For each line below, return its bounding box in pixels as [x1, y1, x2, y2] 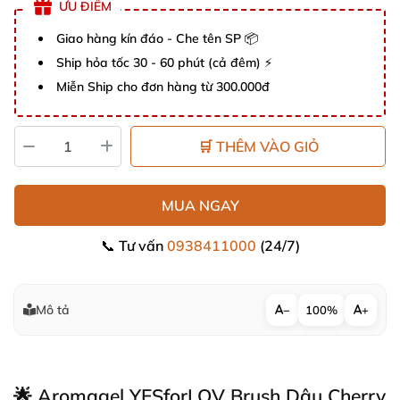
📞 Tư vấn [100, 237, 167, 254]
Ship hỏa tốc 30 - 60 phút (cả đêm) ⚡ [56, 54, 272, 71]
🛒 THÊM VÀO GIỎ [197, 137, 319, 155]
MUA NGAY [161, 196, 239, 214]
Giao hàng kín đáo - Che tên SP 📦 [56, 30, 258, 46]
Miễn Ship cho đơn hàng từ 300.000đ [56, 79, 270, 95]
